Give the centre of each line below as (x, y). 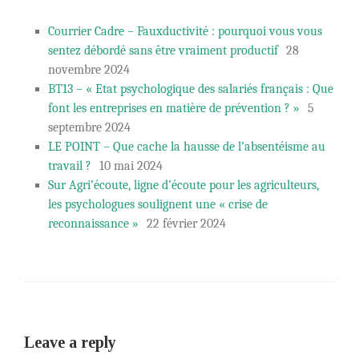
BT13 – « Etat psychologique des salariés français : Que (191, 89)
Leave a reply (70, 343)
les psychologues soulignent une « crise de (158, 205)
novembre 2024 (89, 70)
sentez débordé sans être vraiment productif (163, 51)
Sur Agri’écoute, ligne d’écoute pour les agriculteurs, (184, 186)
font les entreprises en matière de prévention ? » (174, 109)
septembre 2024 (89, 128)
